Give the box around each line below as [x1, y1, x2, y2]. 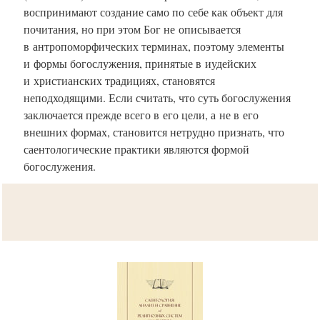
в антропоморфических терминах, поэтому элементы [24, 38, 284, 54]
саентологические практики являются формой [24, 141, 249, 156]
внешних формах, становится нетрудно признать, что [24, 124, 284, 139]
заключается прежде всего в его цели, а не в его [24, 106, 259, 122]
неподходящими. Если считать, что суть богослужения [24, 89, 291, 105]
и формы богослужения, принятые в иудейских [24, 55, 256, 71]
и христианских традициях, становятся [24, 72, 215, 88]
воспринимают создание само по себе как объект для [24, 4, 283, 19]
